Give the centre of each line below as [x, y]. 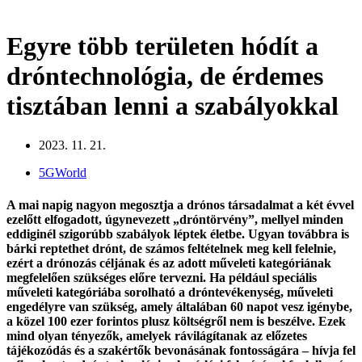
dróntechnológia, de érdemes [165, 76]
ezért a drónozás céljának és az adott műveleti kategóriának [169, 263]
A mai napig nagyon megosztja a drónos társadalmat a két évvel [180, 204]
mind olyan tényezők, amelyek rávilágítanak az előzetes [157, 335]
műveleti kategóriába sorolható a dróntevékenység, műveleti [170, 292]
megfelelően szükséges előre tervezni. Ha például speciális [162, 277]
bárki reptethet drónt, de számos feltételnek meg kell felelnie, [171, 248]
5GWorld [63, 173]
